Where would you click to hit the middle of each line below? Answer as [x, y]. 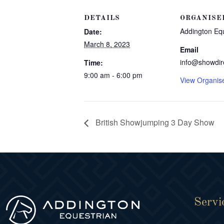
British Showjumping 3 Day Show [154, 122]
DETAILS [102, 18]
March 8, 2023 [107, 44]
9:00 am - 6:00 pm [113, 75]
